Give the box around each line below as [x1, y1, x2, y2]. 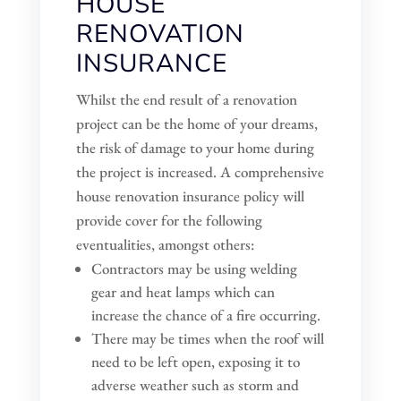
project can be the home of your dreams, [75, 113, 318, 133]
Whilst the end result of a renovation [75, 89, 297, 109]
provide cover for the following [75, 209, 262, 230]
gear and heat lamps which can [90, 281, 275, 302]
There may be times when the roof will [90, 328, 324, 348]
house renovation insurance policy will [75, 185, 304, 206]
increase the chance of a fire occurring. [90, 304, 320, 325]
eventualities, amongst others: [75, 234, 254, 254]
